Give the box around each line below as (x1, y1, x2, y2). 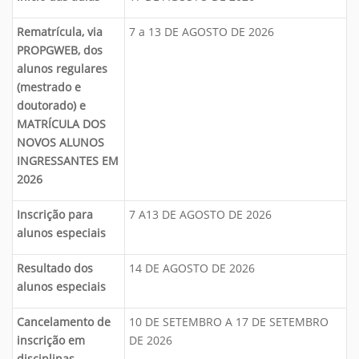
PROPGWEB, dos (17, 42, 103, 58)
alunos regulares (17, 61, 107, 76)
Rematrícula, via (17, 24, 103, 39)
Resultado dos (17, 260, 93, 276)
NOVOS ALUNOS (17, 135, 104, 150)
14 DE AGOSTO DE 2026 (129, 260, 255, 276)
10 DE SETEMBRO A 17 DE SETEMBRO (129, 314, 329, 329)
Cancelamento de (17, 314, 111, 329)
